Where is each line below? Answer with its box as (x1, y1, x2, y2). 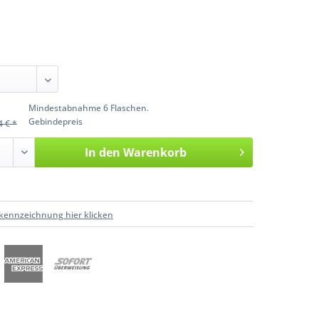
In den (84, 144, 120, 160)
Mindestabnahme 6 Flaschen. (28, 101, 149, 114)
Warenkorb (122, 144, 187, 160)
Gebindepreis (28, 115, 83, 127)
